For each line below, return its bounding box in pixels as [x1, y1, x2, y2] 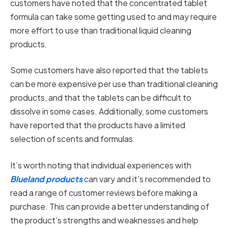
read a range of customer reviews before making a [10, 187, 197, 198]
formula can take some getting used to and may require [10, 11, 217, 22]
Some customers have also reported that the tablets [10, 65, 208, 76]
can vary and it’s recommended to [82, 173, 211, 184]
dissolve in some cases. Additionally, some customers [10, 106, 208, 117]
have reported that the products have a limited [10, 120, 185, 131]
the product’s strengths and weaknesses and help [10, 214, 198, 225]
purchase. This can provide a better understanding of [10, 201, 209, 212]
